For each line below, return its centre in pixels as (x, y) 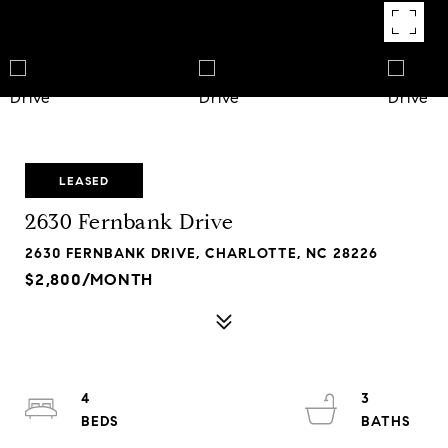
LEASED (84, 180)
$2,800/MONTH (89, 279)
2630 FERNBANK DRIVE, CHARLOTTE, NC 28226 (201, 253)
